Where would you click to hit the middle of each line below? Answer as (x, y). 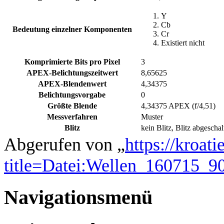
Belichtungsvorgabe (72, 95)
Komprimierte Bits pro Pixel (72, 62)
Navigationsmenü (78, 198)
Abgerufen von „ (64, 145)
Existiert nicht (183, 43)
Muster (152, 117)
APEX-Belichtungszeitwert (72, 73)
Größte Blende (72, 106)
